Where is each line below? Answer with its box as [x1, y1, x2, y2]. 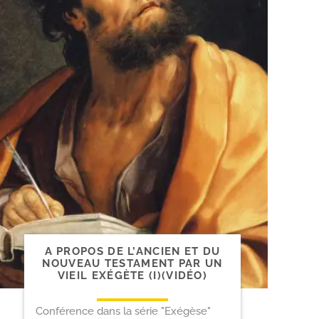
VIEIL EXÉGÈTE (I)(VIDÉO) [57, 268, 208, 282]
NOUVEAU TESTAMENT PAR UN [42, 256, 223, 270]
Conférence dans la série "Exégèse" [36, 304, 211, 318]
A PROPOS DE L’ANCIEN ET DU [44, 244, 221, 258]
